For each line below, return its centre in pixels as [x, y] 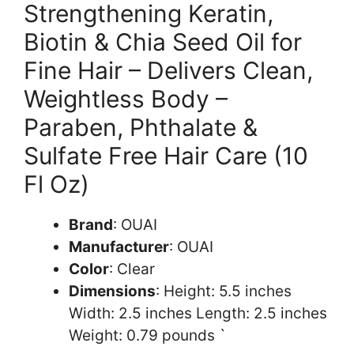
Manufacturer [119, 247]
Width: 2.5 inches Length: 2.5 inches [198, 313]
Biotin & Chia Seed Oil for [163, 41]
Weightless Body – [126, 98]
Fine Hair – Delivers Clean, [168, 70]
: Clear [132, 269]
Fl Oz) [56, 184]
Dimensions [112, 291]
